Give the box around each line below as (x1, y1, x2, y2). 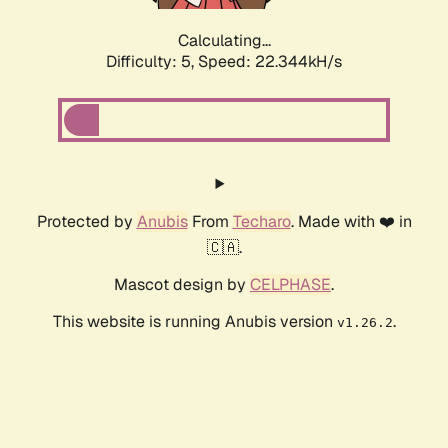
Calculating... (177, 30, 271, 52)
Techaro (232, 211, 291, 233)
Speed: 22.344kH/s (198, 51, 342, 73)
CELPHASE (250, 274, 331, 296)
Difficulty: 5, (106, 51, 198, 73)
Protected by (36, 211, 137, 233)
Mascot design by (114, 274, 250, 296)
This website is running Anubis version (52, 311, 337, 333)
